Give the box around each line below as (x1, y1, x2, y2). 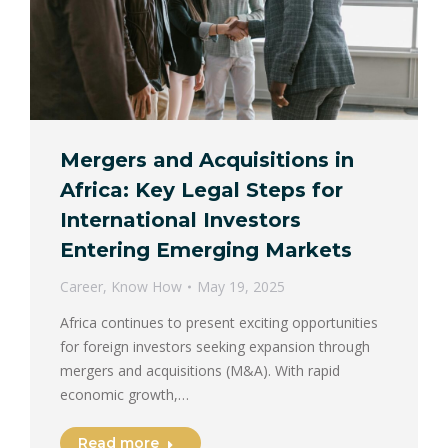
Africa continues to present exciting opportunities (60, 312, 378, 332)
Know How (111, 276, 182, 296)
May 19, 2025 (197, 276, 285, 296)
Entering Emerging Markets (60, 237, 352, 262)
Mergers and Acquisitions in (60, 147, 354, 172)
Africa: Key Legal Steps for (60, 177, 343, 202)
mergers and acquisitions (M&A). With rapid (60, 360, 340, 380)
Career (60, 276, 103, 296)
